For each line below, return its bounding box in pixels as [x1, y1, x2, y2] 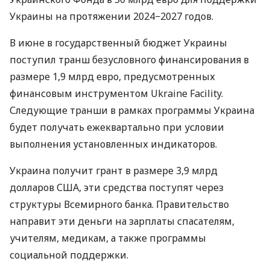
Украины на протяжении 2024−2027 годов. [10, 10, 213, 24]
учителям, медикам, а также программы [10, 231, 206, 245]
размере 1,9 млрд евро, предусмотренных [10, 70, 215, 84]
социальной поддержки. [10, 248, 128, 262]
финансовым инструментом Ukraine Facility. [10, 87, 223, 101]
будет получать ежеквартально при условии [10, 121, 224, 134]
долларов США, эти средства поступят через [10, 181, 224, 195]
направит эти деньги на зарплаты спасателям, [10, 215, 234, 228]
